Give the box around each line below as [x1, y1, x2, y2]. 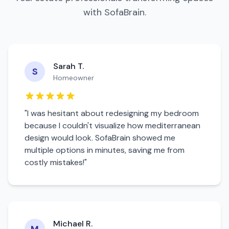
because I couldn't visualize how [25, 120, 145, 131]
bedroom [164, 108, 199, 119]
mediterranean [145, 120, 200, 131]
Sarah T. [53, 61, 84, 72]
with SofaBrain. [83, 6, 146, 18]
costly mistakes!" [25, 157, 87, 168]
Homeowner [53, 73, 94, 82]
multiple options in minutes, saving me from [25, 145, 185, 155]
